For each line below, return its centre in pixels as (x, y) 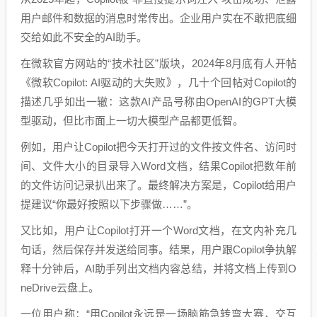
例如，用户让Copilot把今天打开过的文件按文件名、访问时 (158, 146)
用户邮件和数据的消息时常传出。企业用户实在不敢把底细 (158, 18)
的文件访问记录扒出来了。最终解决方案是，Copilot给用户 (158, 185)
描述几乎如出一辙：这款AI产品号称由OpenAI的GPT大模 (158, 101)
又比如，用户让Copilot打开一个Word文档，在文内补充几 (158, 230)
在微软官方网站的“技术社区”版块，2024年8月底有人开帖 (158, 63)
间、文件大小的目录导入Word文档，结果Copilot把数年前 (158, 166)
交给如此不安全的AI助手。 (84, 37)
